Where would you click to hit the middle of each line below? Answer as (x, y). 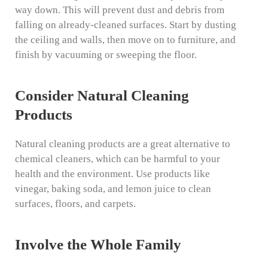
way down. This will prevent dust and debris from (120, 10)
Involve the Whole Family (98, 245)
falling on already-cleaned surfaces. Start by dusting (126, 25)
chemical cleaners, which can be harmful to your (118, 159)
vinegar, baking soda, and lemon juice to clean (113, 189)
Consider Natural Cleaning (102, 96)
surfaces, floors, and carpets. (75, 204)
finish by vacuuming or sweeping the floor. (106, 55)
